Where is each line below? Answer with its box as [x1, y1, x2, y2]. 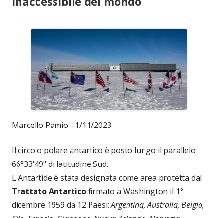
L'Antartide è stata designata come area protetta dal [12, 172, 202, 183]
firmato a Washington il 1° [88, 185, 183, 197]
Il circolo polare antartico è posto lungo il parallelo [12, 145, 196, 156]
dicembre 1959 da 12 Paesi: [12, 199, 111, 210]
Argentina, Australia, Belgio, [111, 199, 204, 210]
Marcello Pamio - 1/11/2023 [12, 119, 111, 130]
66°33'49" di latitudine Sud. [12, 158, 108, 169]
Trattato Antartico [12, 185, 88, 197]
